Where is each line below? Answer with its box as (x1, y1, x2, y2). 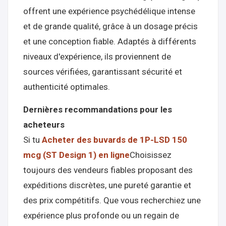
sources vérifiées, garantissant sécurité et (23, 67, 182, 77)
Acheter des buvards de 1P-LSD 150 (42, 135, 187, 145)
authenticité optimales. (23, 82, 110, 92)
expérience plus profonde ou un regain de (23, 210, 179, 220)
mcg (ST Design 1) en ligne (23, 150, 130, 160)
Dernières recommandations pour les (23, 104, 172, 115)
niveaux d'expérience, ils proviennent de (23, 51, 171, 62)
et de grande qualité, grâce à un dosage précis (23, 21, 198, 31)
